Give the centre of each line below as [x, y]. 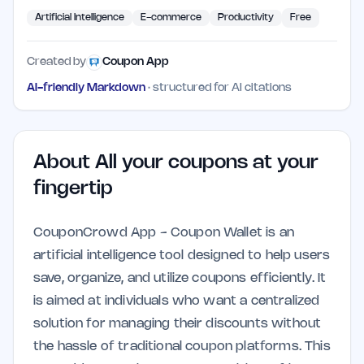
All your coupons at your [207, 163]
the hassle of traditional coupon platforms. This [182, 347]
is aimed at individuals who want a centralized [177, 301]
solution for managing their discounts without [178, 324]
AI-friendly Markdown [86, 88]
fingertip [73, 189]
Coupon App [136, 62]
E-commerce [171, 17]
